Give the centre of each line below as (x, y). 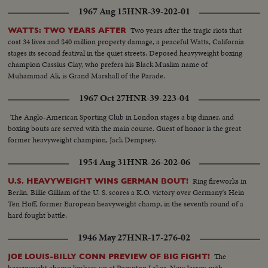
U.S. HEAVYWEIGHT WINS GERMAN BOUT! (98, 181)
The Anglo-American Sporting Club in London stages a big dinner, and (122, 117)
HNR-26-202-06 (158, 162)
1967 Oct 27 (102, 98)
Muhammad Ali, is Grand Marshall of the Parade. (87, 75)
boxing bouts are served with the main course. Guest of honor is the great (125, 128)
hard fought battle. (38, 215)
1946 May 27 (102, 238)
